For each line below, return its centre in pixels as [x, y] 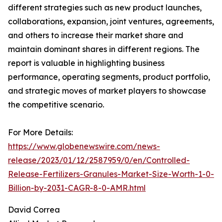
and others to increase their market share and [96, 35]
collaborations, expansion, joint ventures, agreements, [111, 22]
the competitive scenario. [56, 105]
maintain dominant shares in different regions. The [104, 49]
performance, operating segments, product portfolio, [109, 77]
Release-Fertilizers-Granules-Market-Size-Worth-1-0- [111, 174]
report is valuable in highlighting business [86, 63]
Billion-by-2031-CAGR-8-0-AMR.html [77, 188]
